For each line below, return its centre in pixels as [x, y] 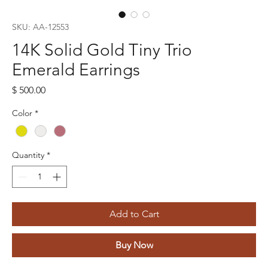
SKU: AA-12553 [40, 27]
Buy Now [134, 245]
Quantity [28, 155]
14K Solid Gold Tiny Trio [102, 50]
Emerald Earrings [76, 69]
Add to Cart [134, 214]
